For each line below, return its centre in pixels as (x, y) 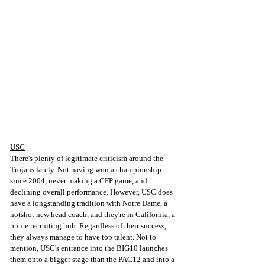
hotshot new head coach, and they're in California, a (93, 215)
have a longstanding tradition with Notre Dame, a (90, 203)
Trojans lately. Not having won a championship (87, 170)
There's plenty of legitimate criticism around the (88, 159)
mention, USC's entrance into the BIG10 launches (90, 248)
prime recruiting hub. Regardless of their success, (89, 226)
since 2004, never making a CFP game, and (80, 181)
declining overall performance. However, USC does (92, 192)
